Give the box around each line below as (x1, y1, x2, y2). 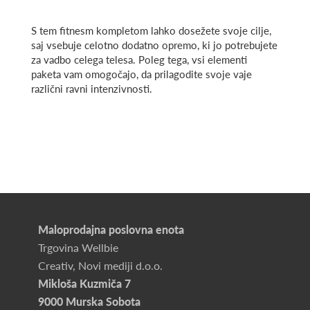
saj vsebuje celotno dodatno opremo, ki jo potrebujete (31, 39, 277, 52)
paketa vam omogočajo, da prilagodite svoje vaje (31, 68, 252, 81)
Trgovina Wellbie (38, 241, 118, 255)
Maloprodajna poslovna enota (38, 223, 184, 237)
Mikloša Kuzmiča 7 (38, 277, 131, 291)
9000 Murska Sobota (38, 295, 140, 309)
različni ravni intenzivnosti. (31, 82, 152, 95)
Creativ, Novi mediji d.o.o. (38, 259, 163, 273)
